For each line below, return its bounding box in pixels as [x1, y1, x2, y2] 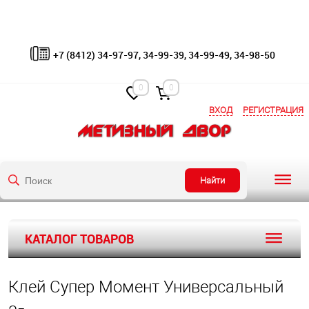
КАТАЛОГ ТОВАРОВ [25, 230, 134, 247]
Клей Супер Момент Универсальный [8, 277, 283, 297]
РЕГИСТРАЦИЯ [243, 104, 303, 115]
